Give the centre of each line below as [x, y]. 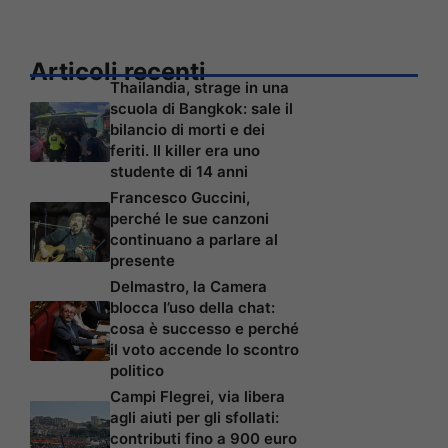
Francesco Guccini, [180, 198]
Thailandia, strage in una [199, 88]
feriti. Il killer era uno [185, 151]
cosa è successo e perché [204, 329]
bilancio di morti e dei [187, 130]
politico [137, 371]
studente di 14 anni [179, 172]
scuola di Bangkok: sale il [201, 109]
